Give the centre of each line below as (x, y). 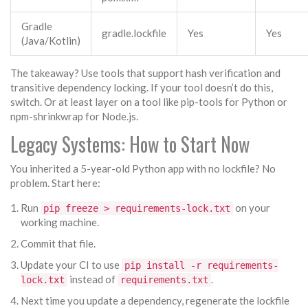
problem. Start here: (55, 183)
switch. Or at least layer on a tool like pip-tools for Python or (149, 102)
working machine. (60, 222)
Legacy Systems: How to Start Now (130, 144)
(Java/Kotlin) (51, 41)
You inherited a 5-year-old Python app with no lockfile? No (143, 169)
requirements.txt (164, 280)
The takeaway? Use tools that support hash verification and (145, 73)
